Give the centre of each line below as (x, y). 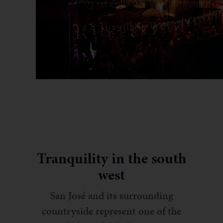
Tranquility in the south (111, 158)
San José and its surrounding (111, 195)
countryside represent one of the (111, 211)
